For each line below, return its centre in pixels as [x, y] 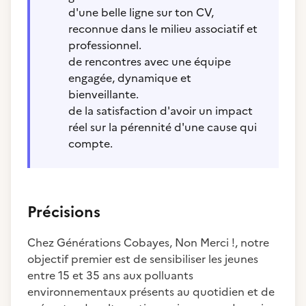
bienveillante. [103, 94]
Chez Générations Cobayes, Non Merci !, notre [148, 242]
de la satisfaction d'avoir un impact [161, 111]
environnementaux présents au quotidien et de [151, 292]
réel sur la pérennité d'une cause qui [163, 127]
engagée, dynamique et [130, 78]
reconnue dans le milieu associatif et [163, 29]
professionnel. [105, 45]
